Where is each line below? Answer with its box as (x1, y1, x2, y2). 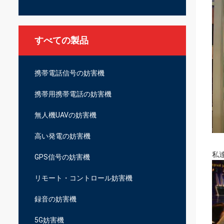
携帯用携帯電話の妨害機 (34, 90, 111, 98)
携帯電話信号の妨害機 (34, 69, 104, 77)
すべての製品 (34, 35, 88, 45)
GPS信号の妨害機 (34, 153, 90, 161)
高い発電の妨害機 (34, 132, 90, 140)
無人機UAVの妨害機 (34, 111, 96, 119)
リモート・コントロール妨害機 (34, 174, 132, 182)
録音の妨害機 (34, 195, 76, 203)
